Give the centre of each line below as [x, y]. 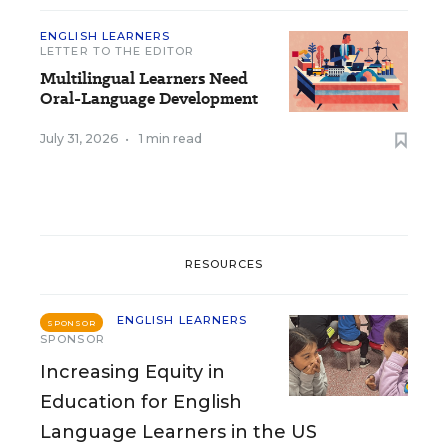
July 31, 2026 [79, 138]
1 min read [170, 138]
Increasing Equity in [132, 371]
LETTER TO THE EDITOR [117, 50]
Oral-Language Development [149, 98]
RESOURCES [224, 264]
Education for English [141, 401]
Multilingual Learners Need [144, 78]
